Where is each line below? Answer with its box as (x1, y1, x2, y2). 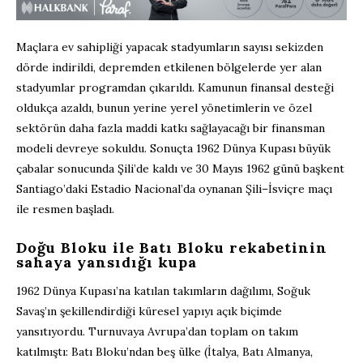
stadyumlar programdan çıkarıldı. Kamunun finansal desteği (16, 80, 334, 96)
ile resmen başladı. (16, 202, 114, 217)
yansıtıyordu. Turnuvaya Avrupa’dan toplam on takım (16, 324, 298, 340)
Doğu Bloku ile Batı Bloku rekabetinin (16, 238, 327, 258)
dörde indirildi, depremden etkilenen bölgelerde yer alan (16, 60, 322, 75)
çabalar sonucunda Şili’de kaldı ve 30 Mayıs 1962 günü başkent (16, 161, 344, 177)
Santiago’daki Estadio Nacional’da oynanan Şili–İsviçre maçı (16, 181, 332, 197)
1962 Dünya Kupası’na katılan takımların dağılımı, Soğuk (16, 284, 310, 299)
